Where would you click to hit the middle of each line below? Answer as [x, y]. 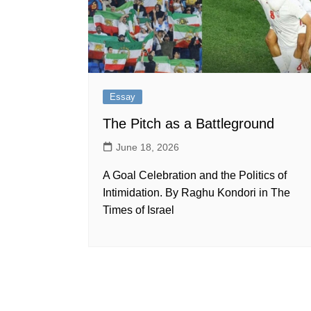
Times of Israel [138, 210]
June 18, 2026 [148, 148]
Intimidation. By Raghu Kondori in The [196, 193]
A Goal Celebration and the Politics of [195, 176]
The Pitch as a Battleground [188, 124]
